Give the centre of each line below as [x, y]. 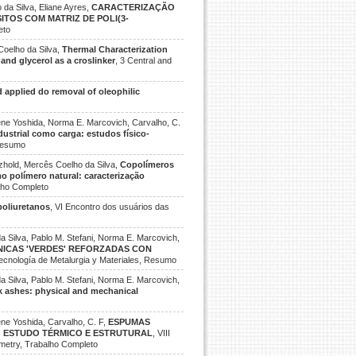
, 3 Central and [144, 60]
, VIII [162, 333]
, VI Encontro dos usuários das [110, 207]
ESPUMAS [129, 322]
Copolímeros [147, 164]
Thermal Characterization [115, 49]
